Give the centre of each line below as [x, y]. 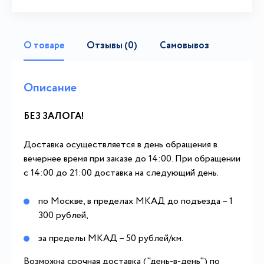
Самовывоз [184, 46]
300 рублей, [63, 215]
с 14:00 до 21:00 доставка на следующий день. [121, 173]
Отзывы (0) [112, 46]
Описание [50, 88]
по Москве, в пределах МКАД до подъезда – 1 [136, 201]
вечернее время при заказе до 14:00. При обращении [132, 159]
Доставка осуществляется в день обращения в [121, 145]
